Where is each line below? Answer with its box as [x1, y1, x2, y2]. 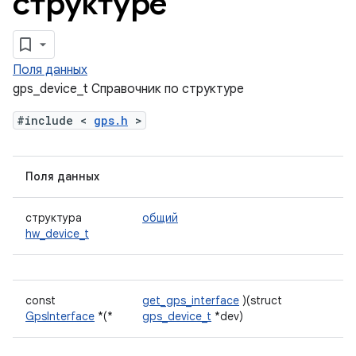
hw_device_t [25, 226, 89, 241]
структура [25, 211, 82, 225]
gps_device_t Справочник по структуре [13, 81, 244, 97]
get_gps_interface [142, 293, 239, 308]
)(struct [239, 293, 282, 308]
